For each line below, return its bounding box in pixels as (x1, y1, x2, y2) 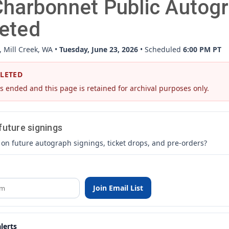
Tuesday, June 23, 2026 (59, 44, 138, 54)
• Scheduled (138, 44, 183, 54)
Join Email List (93, 183, 143, 193)
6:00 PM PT (182, 44, 221, 54)
